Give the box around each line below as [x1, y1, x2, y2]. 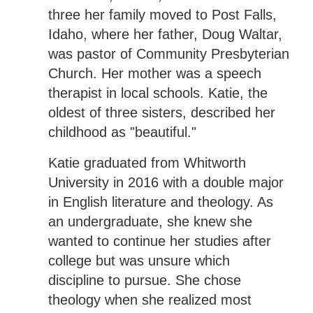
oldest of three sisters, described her [48, 104, 275, 120]
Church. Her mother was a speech [48, 65, 261, 81]
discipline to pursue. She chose [48, 272, 241, 288]
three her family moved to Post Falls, [48, 6, 277, 22]
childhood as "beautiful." [48, 124, 196, 140]
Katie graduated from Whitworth [48, 154, 246, 170]
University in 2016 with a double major [48, 174, 284, 190]
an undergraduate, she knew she [48, 213, 252, 229]
